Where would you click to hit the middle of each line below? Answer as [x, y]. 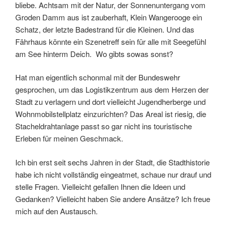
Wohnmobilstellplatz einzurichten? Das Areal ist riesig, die [111, 114]
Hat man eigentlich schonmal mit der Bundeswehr [98, 77]
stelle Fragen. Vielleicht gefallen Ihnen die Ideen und [100, 186]
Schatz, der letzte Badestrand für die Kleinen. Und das [105, 29]
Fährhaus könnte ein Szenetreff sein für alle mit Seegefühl [111, 41]
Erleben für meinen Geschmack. [69, 138]
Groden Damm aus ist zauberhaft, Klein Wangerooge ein [109, 17]
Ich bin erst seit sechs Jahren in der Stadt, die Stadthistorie [112, 162]
